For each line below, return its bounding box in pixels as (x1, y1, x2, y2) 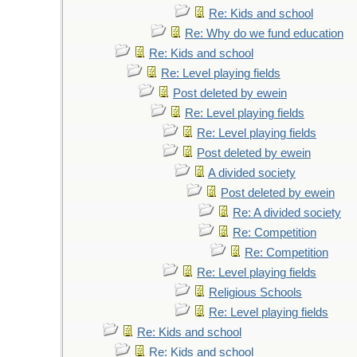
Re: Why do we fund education (185, 27, 343, 40)
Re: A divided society (233, 206, 341, 219)
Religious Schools (209, 286, 302, 299)
